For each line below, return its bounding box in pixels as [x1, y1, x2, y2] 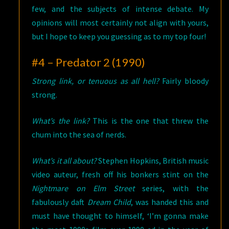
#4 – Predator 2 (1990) [32, 55, 146, 70]
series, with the [134, 183, 209, 194]
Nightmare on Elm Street [32, 183, 135, 194]
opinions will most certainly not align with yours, [32, 17, 209, 28]
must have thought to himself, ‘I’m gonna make [32, 211, 209, 221]
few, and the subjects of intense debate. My [32, 4, 209, 14]
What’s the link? [32, 116, 89, 126]
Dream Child [87, 197, 131, 208]
